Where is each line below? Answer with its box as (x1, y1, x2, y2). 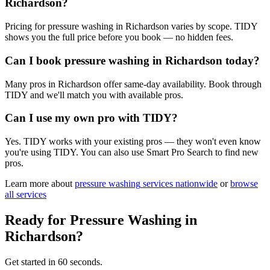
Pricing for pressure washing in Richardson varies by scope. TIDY (5, 21, 257, 32)
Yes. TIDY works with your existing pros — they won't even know (5, 136, 261, 147)
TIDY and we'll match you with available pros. (5, 89, 183, 100)
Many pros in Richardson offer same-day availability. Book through (5, 78, 262, 89)
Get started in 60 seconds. (5, 256, 102, 267)
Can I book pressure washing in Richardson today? (5, 54, 260, 67)
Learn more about (5, 178, 72, 189)
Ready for (5, 212, 70, 228)
